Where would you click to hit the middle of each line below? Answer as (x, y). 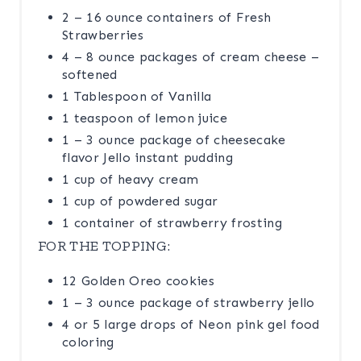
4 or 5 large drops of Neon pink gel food (191, 324)
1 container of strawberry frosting (172, 222)
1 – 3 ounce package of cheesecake (174, 139)
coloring (88, 342)
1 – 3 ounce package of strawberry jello (189, 302)
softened (90, 74)
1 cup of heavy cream (131, 179)
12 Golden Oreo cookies (139, 280)
